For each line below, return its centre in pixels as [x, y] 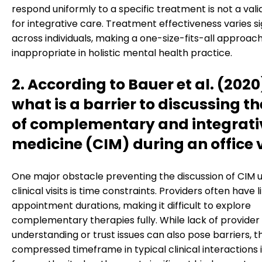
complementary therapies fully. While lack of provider [136, 220]
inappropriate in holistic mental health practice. [122, 53]
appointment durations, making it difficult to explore [131, 205]
